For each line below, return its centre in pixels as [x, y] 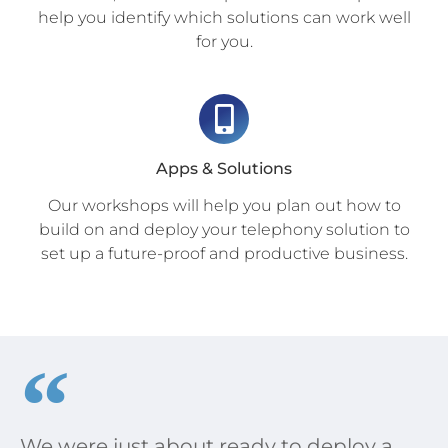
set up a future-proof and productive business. [224, 254]
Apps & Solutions [224, 169]
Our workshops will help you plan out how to [224, 206]
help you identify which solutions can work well [224, 18]
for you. [224, 42]
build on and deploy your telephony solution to [224, 230]
